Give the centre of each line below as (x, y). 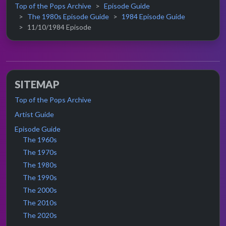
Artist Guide (34, 115)
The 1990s (40, 178)
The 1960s (40, 140)
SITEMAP (37, 84)
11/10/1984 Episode (59, 27)
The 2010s (40, 203)
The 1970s (40, 152)
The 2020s (40, 215)
